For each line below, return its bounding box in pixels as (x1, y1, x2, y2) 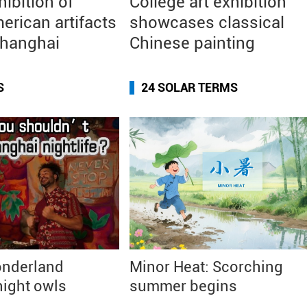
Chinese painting (130, 34, 255, 53)
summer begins (130, 278, 237, 295)
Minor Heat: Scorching (130, 258, 283, 275)
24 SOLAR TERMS (141, 80, 238, 95)
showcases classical (130, 13, 284, 32)
